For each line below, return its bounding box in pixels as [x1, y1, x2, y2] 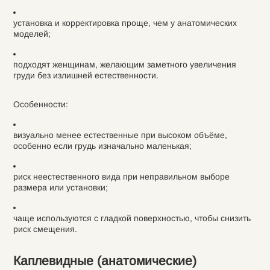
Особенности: [13, 99, 68, 109]
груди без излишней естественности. [13, 71, 159, 80]
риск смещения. [13, 224, 77, 234]
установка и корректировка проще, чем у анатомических [13, 18, 237, 28]
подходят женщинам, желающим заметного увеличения [13, 60, 236, 69]
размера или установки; [13, 183, 108, 192]
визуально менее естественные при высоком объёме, [13, 130, 227, 140]
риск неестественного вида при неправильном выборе [13, 172, 230, 181]
